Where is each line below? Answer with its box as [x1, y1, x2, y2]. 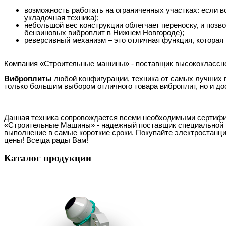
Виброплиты [4, 74, 52, 83]
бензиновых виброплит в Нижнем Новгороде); [24, 28, 184, 37]
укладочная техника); [24, 13, 99, 22]
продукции [43, 153, 91, 164]
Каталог [4, 153, 43, 164]
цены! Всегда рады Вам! [4, 135, 88, 144]
